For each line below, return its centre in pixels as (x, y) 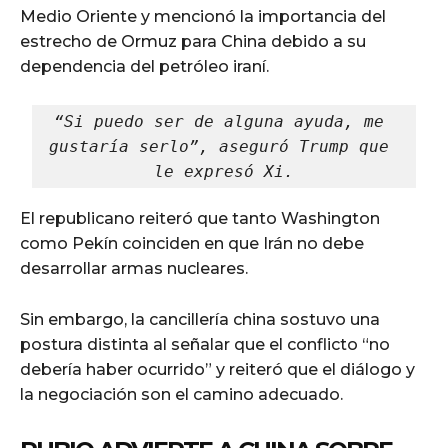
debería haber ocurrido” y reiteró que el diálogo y (217, 369)
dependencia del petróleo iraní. (144, 66)
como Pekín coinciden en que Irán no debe (192, 243)
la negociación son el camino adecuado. (181, 394)
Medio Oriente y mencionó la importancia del (203, 16)
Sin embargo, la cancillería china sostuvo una (200, 319)
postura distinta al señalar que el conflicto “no (205, 344)
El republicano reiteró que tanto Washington (200, 218)
